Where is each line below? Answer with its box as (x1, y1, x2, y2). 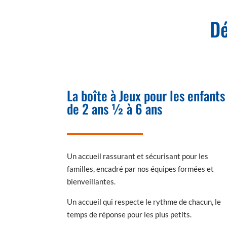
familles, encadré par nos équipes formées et (67, 164, 214, 174)
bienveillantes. (67, 177, 116, 186)
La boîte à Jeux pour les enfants (67, 86, 225, 106)
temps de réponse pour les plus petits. (67, 210, 192, 219)
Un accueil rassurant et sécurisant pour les (67, 152, 208, 161)
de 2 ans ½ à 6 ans (67, 99, 162, 119)
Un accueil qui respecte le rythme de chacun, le (67, 197, 221, 207)
